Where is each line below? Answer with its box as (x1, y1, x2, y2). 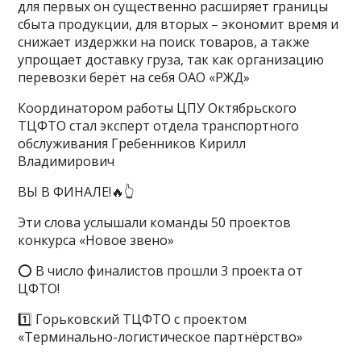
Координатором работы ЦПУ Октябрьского (18, 99, 297, 117)
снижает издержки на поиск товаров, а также (18, 33, 310, 51)
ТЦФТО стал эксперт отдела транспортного (18, 117, 300, 135)
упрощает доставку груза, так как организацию (18, 51, 325, 68)
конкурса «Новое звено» (18, 231, 175, 249)
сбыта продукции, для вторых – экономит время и (18, 15, 339, 33)
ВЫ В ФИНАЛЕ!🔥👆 (18, 183, 135, 201)
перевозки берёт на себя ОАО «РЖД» (18, 68, 251, 86)
